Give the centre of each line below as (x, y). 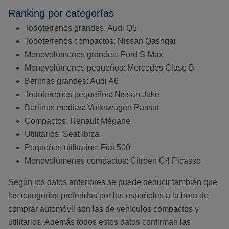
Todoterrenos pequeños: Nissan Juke (92, 95)
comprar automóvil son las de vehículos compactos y (104, 209)
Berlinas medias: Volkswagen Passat (92, 108)
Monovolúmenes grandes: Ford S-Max (94, 55)
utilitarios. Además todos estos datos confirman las (99, 222)
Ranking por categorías (61, 14)
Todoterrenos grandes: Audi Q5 (81, 28)
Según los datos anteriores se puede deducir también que (113, 182)
